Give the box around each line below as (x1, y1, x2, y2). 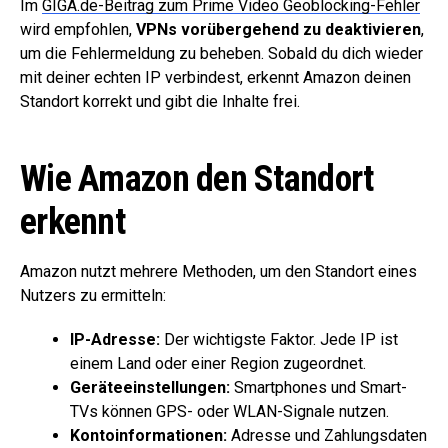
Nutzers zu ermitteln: (20, 285, 166, 305)
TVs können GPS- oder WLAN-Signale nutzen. (70, 401, 389, 421)
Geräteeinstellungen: (70, 377, 230, 397)
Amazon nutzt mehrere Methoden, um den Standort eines (20, 261, 417, 281)
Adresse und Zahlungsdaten (227, 425, 427, 445)
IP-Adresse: (70, 329, 160, 349)
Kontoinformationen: (70, 425, 227, 445)
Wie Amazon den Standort (20, 157, 374, 200)
